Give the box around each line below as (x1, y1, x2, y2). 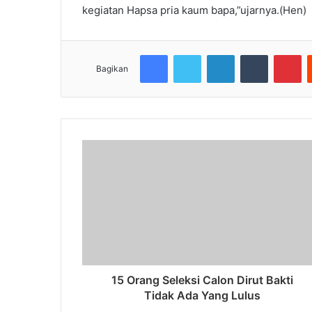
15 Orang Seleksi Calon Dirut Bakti (111, 272, 293, 287)
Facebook (167, 48, 210, 60)
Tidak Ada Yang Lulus (144, 288, 260, 302)
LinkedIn (234, 48, 270, 60)
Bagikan (96, 63, 128, 74)
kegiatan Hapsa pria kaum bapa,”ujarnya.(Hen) (82, 3, 306, 17)
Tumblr (267, 48, 297, 60)
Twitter (201, 48, 231, 60)
